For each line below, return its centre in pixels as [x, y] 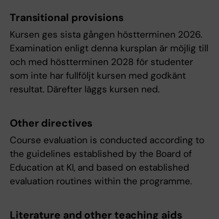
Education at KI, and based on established [99, 168]
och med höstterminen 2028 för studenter [101, 62]
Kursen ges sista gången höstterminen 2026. [106, 35]
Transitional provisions [67, 18]
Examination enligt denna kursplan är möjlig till [109, 48]
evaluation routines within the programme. [101, 181]
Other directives [51, 123]
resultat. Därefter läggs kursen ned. [85, 89]
